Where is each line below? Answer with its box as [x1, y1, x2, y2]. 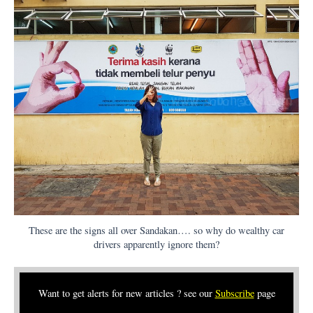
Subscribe [214, 286, 254, 300]
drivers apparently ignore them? [94, 238, 219, 252]
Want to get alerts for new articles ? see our [38, 286, 215, 300]
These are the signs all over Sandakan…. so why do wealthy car [29, 224, 284, 238]
